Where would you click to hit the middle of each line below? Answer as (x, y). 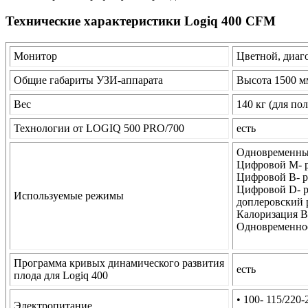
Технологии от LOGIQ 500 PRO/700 (99, 129)
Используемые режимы (69, 196)
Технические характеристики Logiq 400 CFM (141, 21)
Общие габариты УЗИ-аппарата (88, 80)
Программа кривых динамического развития (119, 263)
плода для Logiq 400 (61, 276)
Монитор (35, 56)
